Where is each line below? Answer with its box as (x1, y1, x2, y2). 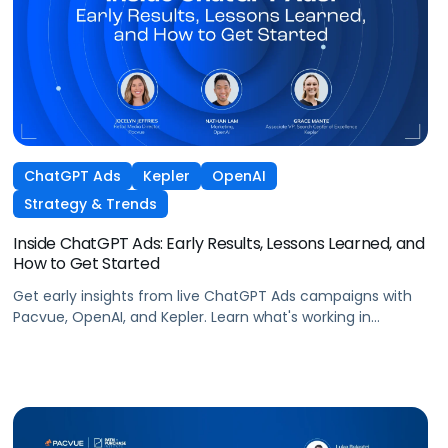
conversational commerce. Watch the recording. (13, 327, 358, 348)
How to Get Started (13, 251, 160, 275)
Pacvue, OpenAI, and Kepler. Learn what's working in (13, 306, 372, 327)
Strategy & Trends (24, 193, 158, 214)
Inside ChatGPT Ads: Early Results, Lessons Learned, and (13, 231, 425, 255)
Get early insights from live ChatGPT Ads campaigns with (13, 285, 413, 306)
